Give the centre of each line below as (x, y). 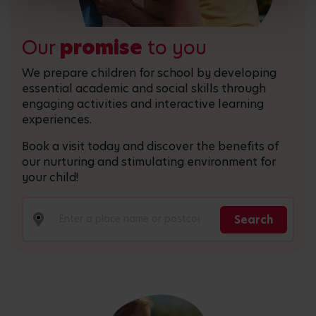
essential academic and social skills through (144, 89)
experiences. (57, 120)
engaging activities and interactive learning (143, 104)
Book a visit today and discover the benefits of (150, 147)
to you (175, 48)
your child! (50, 178)
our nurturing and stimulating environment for (149, 162)
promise (101, 48)
